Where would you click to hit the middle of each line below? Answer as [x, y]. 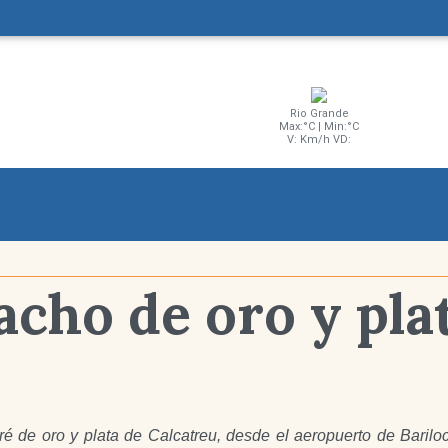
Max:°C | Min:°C [319, 127]
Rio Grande [319, 114]
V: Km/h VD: [319, 140]
